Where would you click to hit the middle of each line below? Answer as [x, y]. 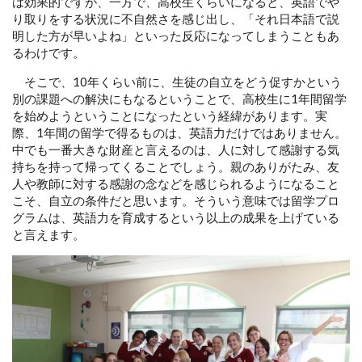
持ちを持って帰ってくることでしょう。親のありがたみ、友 [176, 166]
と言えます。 [48, 234]
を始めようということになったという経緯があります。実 [170, 115]
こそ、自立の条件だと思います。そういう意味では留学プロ [176, 200]
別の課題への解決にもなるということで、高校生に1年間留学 [179, 98]
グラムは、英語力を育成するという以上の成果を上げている [176, 217]
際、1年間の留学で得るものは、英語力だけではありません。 [179, 132]
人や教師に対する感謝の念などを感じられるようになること [176, 183]
